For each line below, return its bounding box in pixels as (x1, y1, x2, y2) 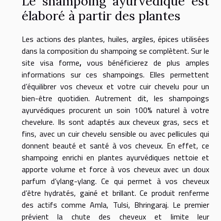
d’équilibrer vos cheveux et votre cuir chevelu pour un (22, 80, 209, 93)
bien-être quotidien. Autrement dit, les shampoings (22, 92, 209, 105)
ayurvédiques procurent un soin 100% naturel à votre (22, 104, 209, 116)
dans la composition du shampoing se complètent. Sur (22, 45, 204, 57)
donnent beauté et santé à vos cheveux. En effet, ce (22, 140, 209, 152)
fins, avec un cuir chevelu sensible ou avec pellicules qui (22, 128, 209, 140)
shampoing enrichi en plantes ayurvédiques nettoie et (22, 151, 209, 164)
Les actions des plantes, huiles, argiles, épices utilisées (22, 33, 209, 45)
